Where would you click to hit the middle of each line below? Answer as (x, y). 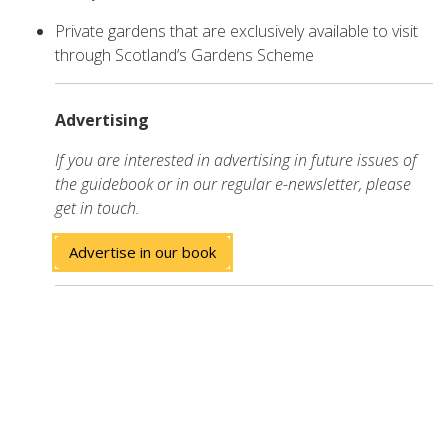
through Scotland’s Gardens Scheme (184, 55)
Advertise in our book (142, 252)
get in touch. (97, 208)
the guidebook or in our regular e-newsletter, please (233, 184)
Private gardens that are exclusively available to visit (236, 31)
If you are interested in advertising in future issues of (236, 160)
